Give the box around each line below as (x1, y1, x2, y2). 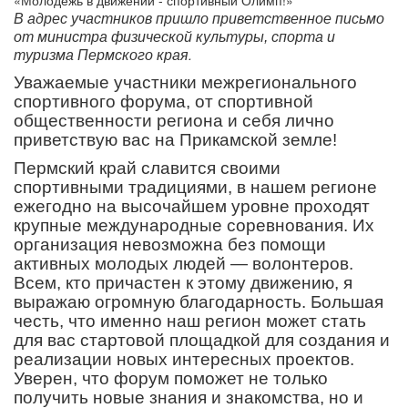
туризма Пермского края (14, 46, 189, 63)
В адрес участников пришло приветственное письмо (14, 10, 384, 26)
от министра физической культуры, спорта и (14, 28, 335, 45)
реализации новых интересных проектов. (14, 349, 354, 369)
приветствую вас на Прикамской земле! (14, 129, 342, 149)
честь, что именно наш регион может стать (14, 311, 366, 331)
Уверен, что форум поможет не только (14, 368, 328, 388)
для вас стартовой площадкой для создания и (14, 330, 390, 350)
